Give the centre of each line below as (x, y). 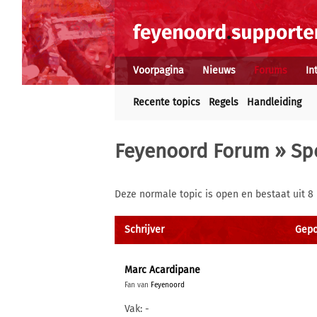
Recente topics (167, 102)
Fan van (138, 285)
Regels (224, 102)
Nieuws (219, 70)
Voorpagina (158, 70)
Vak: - (137, 309)
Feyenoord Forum (192, 151)
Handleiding (274, 102)
